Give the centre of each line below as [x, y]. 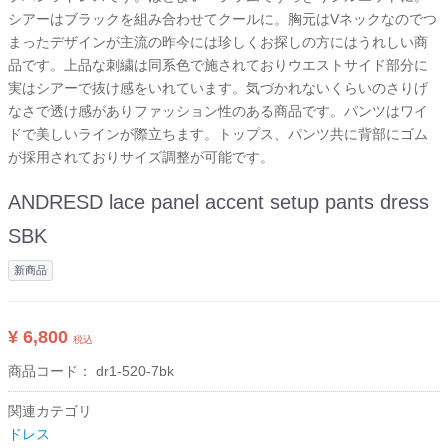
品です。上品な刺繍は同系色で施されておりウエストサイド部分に [218, 65]
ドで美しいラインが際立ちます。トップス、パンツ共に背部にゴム [218, 134]
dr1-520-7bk [135, 371]
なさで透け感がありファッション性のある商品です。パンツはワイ [218, 111]
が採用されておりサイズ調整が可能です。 [141, 157]
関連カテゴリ [50, 411]
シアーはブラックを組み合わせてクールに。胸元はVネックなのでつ [222, 19]
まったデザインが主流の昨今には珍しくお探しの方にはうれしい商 [218, 42]
